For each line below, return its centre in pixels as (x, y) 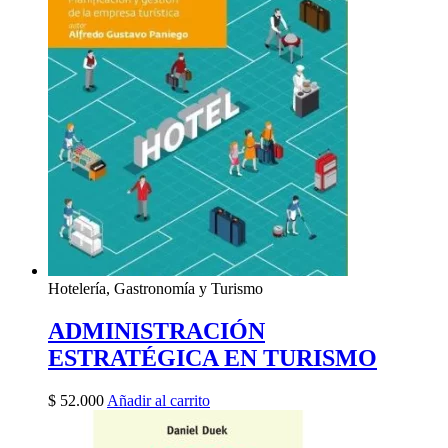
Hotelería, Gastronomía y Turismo (155, 289)
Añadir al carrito (158, 400)
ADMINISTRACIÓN (156, 330)
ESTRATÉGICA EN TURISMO (212, 357)
